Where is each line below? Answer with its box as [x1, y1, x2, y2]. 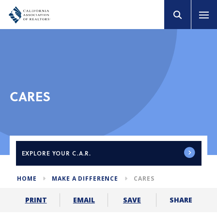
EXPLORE [21, 149, 50, 157]
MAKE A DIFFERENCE [52, 174, 119, 183]
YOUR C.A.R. [52, 149, 92, 157]
